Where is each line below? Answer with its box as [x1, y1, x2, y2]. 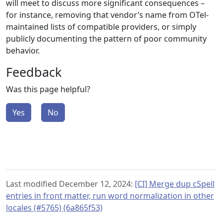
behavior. [6, 45, 40, 56]
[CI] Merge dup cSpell [135, 178, 215, 189]
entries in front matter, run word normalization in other [6, 190, 214, 201]
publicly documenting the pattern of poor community [6, 33, 207, 44]
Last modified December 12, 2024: [6, 178, 135, 189]
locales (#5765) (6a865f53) [6, 202, 103, 213]
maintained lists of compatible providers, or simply [6, 21, 196, 32]
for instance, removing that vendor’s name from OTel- [6, 9, 209, 20]
